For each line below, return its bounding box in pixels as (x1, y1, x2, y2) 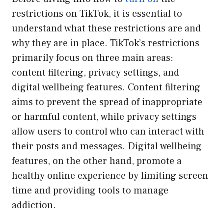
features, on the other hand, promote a (12, 154, 182, 167)
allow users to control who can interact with (12, 125, 204, 138)
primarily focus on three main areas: (12, 51, 173, 64)
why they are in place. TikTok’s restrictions (12, 36, 199, 50)
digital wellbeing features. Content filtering (12, 81, 200, 94)
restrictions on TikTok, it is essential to (12, 7, 182, 20)
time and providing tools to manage (12, 184, 168, 197)
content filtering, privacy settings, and (12, 66, 179, 79)
